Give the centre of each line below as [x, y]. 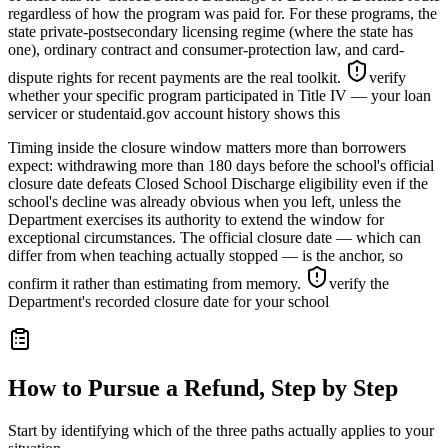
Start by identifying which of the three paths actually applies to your [221, 430]
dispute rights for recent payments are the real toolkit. [176, 77]
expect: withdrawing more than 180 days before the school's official [221, 165]
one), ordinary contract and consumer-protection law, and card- [206, 49]
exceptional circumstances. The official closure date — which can [214, 237]
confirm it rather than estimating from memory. [156, 283]
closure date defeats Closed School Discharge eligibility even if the [218, 183]
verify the [359, 283]
